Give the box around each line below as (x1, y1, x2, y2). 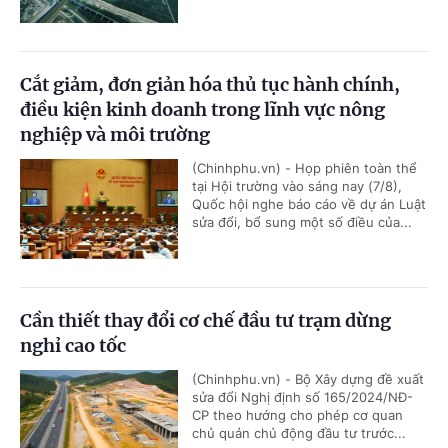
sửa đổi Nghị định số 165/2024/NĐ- (192, 389, 413, 406)
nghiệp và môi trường (20, 123, 210, 147)
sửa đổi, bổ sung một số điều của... (192, 214, 412, 231)
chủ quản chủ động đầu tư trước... (192, 425, 406, 442)
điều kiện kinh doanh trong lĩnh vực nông (20, 98, 385, 122)
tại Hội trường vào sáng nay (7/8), (192, 178, 402, 195)
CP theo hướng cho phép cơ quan (192, 407, 403, 424)
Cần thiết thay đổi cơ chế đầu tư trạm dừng (20, 309, 391, 333)
